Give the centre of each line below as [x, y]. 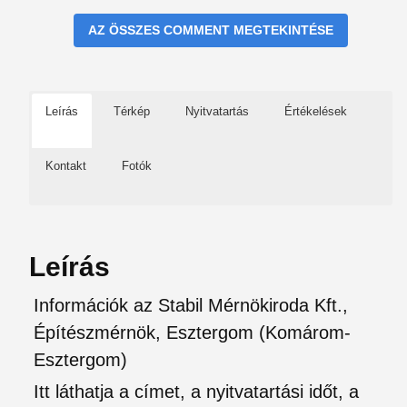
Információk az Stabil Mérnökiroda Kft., [191, 305]
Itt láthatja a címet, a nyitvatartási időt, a [196, 392]
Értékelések [316, 111]
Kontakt [66, 166]
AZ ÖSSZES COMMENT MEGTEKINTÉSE [211, 30]
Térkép [132, 111]
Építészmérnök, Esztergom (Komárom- [192, 333]
